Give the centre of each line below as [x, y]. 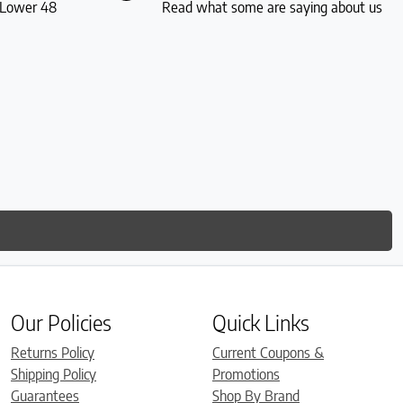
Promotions [246, 374]
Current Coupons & [268, 352]
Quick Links [261, 322]
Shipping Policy [54, 374]
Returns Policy [53, 352]
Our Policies [61, 322]
